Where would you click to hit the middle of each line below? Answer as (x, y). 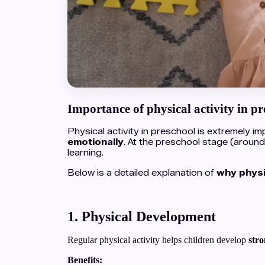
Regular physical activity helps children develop (158, 240)
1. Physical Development (142, 216)
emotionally (96, 142)
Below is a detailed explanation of (142, 173)
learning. (85, 153)
